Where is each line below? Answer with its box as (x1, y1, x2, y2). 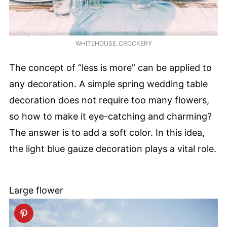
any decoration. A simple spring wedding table (9, 78, 208, 89)
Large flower (9, 184, 63, 196)
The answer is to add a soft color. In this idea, (9, 127, 205, 138)
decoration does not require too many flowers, (9, 94, 209, 105)
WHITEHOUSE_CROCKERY (75, 40, 152, 48)
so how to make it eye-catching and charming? (9, 110, 212, 122)
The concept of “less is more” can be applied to (9, 62, 212, 73)
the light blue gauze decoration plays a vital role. (9, 143, 216, 154)
